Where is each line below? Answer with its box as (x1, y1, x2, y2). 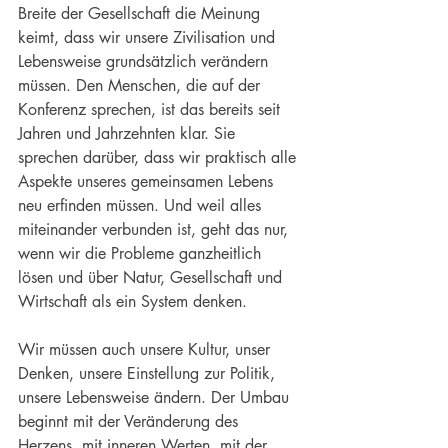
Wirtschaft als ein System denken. (18, 291, 247, 313)
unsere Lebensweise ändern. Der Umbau (18, 387, 294, 409)
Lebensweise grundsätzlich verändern (18, 51, 273, 73)
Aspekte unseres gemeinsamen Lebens (18, 171, 278, 193)
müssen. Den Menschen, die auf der (18, 75, 265, 97)
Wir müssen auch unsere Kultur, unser (18, 339, 275, 361)
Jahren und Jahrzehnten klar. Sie (18, 123, 240, 145)
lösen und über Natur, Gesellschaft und (18, 267, 287, 289)
